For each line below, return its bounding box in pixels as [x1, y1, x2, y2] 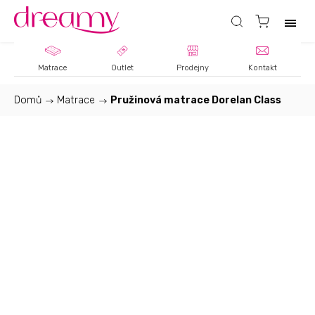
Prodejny [176, 63, 209, 72]
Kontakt [247, 63, 277, 72]
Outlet [111, 63, 134, 72]
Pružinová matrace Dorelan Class [110, 94, 281, 106]
